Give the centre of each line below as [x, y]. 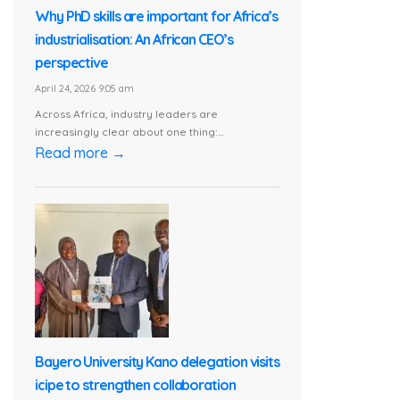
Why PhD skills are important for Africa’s [156, 17]
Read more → [80, 153]
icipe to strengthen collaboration [135, 385]
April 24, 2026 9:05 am [84, 89]
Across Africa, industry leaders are [126, 114]
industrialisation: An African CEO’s [134, 40]
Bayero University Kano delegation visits [157, 362]
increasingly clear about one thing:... [129, 132]
